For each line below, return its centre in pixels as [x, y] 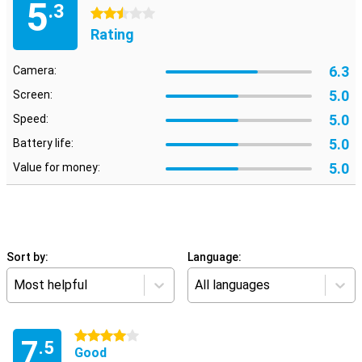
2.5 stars [114, 14]
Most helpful [51, 285]
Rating [112, 34]
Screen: [33, 95]
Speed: [31, 119]
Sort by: [27, 257]
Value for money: [57, 167]
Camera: [35, 70]
